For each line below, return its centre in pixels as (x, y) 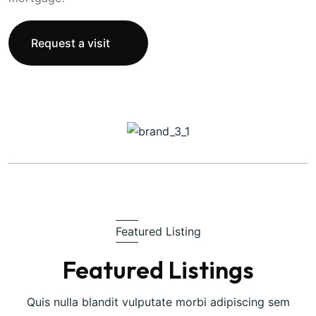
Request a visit (71, 43)
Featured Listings (158, 270)
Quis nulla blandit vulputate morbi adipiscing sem (158, 302)
